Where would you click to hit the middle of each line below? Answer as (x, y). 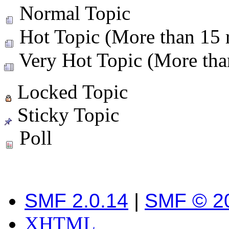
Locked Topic (70, 91)
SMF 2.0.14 (76, 200)
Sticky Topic (66, 114)
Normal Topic (72, 13)
